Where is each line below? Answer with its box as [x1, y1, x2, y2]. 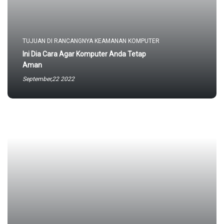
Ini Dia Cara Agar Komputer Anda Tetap [22, 50, 146, 58]
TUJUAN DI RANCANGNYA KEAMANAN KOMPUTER [22, 37, 159, 44]
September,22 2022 [22, 75, 74, 82]
